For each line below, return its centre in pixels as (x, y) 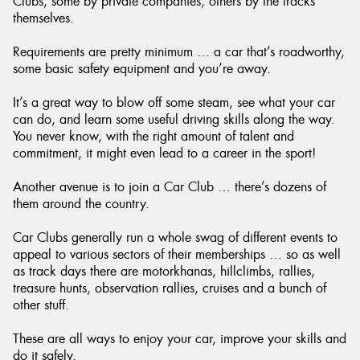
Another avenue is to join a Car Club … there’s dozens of (170, 187)
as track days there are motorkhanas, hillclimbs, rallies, (164, 271)
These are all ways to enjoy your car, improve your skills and (180, 339)
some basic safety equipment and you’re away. (142, 69)
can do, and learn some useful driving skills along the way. (174, 119)
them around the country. (81, 204)
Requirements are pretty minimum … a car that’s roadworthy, (179, 52)
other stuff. (41, 305)
